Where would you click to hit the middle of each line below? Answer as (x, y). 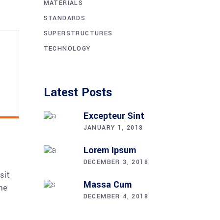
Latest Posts (78, 92)
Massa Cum (107, 184)
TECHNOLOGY (67, 48)
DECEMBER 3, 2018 (116, 162)
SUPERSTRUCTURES (78, 33)
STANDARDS (65, 18)
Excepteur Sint (114, 116)
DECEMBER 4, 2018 (116, 196)
